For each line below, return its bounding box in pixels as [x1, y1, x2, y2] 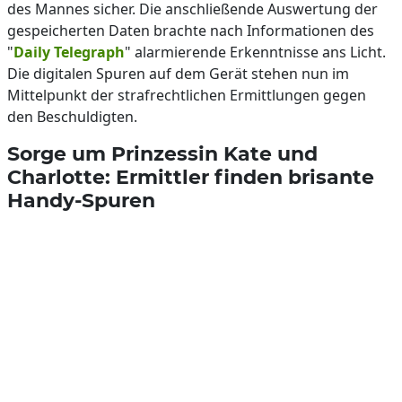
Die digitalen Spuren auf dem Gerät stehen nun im [7, 64, 349, 83]
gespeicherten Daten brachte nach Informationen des [7, 21, 374, 40]
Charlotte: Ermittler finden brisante [7, 165, 374, 188]
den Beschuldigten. [7, 107, 137, 127]
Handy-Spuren [7, 188, 155, 212]
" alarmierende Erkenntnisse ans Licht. [125, 42, 386, 62]
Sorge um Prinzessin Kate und [7, 142, 318, 165]
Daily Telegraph [13, 42, 125, 62]
